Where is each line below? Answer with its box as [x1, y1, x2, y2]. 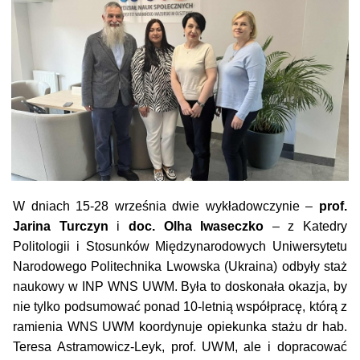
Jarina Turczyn [12, 219, 108, 234]
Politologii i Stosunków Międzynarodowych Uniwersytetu [12, 239, 348, 254]
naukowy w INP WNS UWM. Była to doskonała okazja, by [12, 280, 348, 294]
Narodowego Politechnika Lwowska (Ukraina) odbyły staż [12, 260, 348, 274]
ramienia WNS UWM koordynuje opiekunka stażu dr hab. [12, 320, 348, 334]
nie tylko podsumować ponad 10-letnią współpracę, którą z [12, 300, 348, 314]
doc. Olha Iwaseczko [128, 219, 264, 234]
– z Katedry [264, 219, 348, 234]
